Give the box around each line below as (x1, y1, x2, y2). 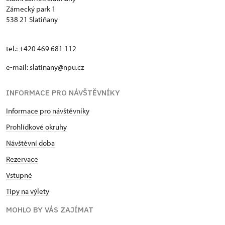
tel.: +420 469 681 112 (6, 44, 76, 53)
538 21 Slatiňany (6, 15, 58, 24)
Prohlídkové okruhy (6, 122, 67, 132)
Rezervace (6, 154, 38, 164)
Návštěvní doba (6, 138, 55, 148)
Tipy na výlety (6, 186, 49, 196)
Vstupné (6, 170, 32, 180)
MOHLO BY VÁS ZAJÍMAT (6, 205, 93, 214)
